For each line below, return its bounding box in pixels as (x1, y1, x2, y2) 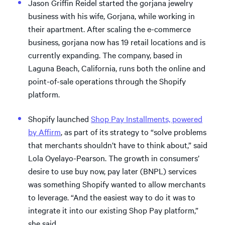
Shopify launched (28, 113, 91, 124)
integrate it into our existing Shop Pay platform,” (28, 204, 198, 215)
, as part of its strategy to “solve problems (61, 126, 206, 137)
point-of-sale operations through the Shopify (28, 75, 186, 86)
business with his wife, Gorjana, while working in (28, 10, 195, 21)
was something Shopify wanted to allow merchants (28, 178, 205, 189)
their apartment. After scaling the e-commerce (28, 23, 191, 34)
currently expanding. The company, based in (28, 49, 182, 60)
